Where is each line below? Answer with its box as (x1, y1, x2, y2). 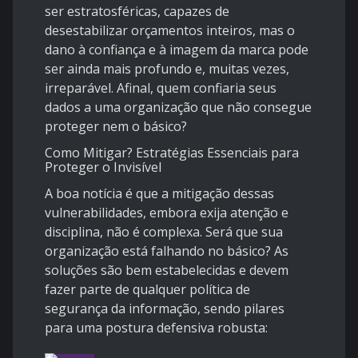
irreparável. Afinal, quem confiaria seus (45, 79, 276, 97)
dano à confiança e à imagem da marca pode (45, 41, 308, 59)
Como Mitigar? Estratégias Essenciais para (45, 144, 299, 162)
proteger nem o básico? (45, 117, 187, 136)
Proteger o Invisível (45, 158, 161, 177)
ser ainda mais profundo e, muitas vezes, (45, 60, 289, 78)
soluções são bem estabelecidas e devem (45, 261, 288, 280)
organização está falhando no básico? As (45, 242, 288, 261)
